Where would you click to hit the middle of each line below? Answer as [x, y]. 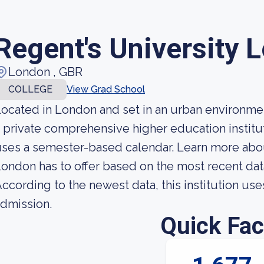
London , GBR [45, 72]
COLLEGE [30, 89]
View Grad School [106, 89]
